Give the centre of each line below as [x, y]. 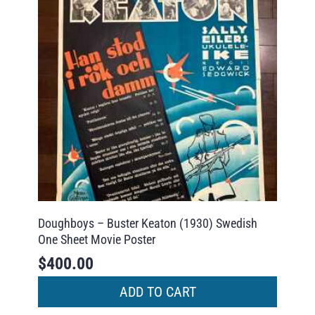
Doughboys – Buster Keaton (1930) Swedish [147, 224]
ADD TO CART [157, 291]
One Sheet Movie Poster [96, 240]
